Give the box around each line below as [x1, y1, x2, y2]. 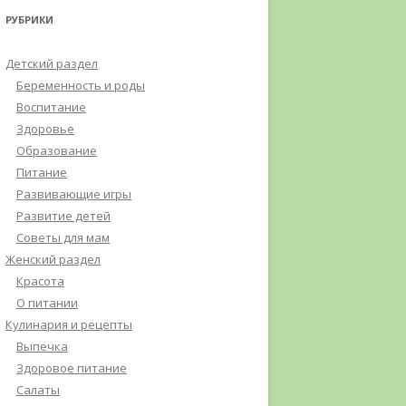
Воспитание [16, 99, 86, 115]
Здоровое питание [16, 360, 127, 376]
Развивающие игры [16, 186, 131, 202]
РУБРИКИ [5, 13, 53, 26]
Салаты [16, 382, 60, 398]
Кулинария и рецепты [5, 316, 132, 333]
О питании [16, 295, 78, 311]
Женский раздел [5, 251, 101, 267]
